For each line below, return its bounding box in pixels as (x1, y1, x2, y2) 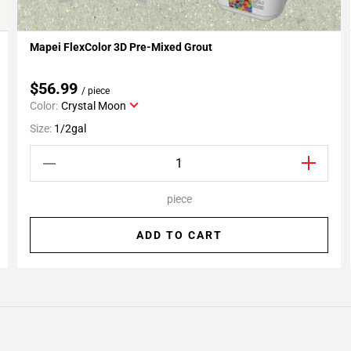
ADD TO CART (136, 229, 223, 241)
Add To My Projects (47, 42, 128, 52)
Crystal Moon (61, 100, 126, 112)
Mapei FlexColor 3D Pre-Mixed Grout (30, 41, 215, 53)
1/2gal (54, 122, 86, 135)
